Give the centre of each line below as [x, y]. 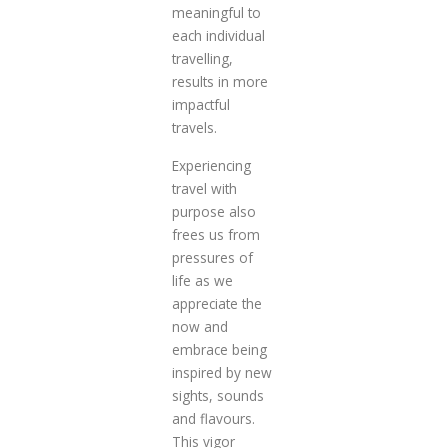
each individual [218, 35]
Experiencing [211, 165]
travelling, [202, 58]
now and [199, 326]
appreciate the [216, 303]
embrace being [219, 349]
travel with [204, 188]
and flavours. [213, 418]
